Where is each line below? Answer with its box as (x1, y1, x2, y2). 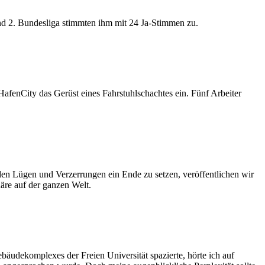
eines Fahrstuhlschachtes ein (79, 88, 186, 98)
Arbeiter (209, 88, 241, 98)
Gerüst (54, 88, 79, 98)
